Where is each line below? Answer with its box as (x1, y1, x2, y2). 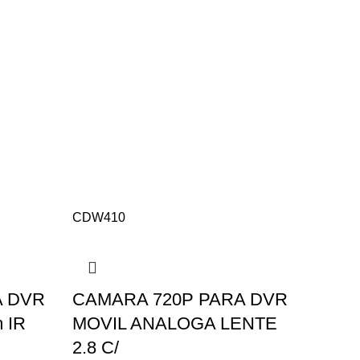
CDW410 (72, 211, 125, 224)
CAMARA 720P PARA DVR (72, 289, 288, 309)
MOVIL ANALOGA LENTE (72, 313, 277, 333)
